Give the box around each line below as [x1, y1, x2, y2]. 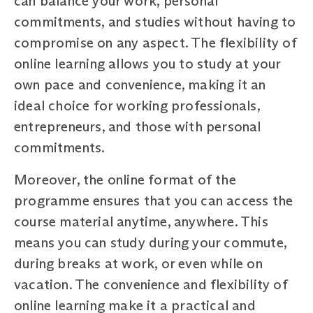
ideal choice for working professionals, [14, 96, 260, 114]
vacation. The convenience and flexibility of [14, 275, 288, 293]
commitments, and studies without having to [14, 13, 296, 30]
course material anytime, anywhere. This [14, 212, 268, 230]
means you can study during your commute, [14, 233, 287, 251]
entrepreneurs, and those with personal [14, 117, 261, 135]
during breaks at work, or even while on [14, 254, 263, 272]
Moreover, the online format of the [14, 170, 236, 188]
